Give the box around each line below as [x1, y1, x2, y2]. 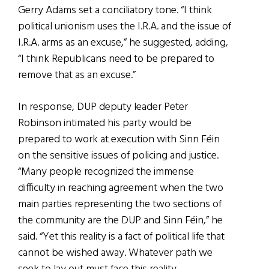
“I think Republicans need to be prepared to [18, 50, 214, 68]
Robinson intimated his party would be [18, 115, 192, 133]
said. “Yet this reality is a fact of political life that [18, 228, 225, 246]
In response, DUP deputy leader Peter [18, 98, 188, 116]
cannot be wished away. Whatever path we [18, 244, 213, 262]
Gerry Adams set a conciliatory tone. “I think [18, 2, 212, 20]
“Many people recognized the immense [18, 163, 194, 181]
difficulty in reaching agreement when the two [18, 180, 223, 198]
